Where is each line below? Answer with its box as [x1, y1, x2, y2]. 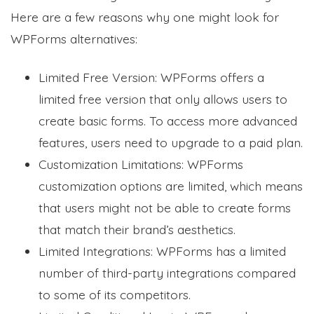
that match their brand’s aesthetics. [39, 221, 235, 237]
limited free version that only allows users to [39, 90, 287, 107]
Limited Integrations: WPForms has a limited [39, 243, 286, 259]
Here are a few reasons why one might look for [11, 8, 279, 25]
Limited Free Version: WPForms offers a [39, 69, 264, 85]
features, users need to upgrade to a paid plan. [39, 134, 303, 150]
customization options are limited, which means [39, 177, 303, 193]
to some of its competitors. [39, 286, 191, 302]
